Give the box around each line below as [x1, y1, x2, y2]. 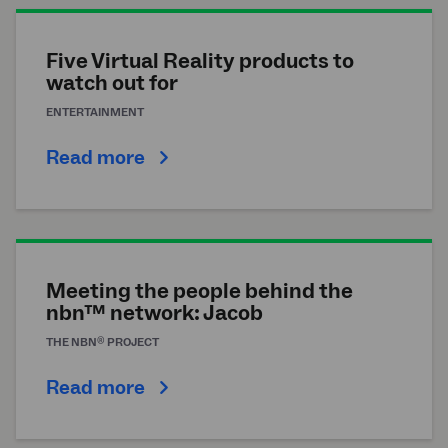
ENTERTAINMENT [46, 105, 144, 121]
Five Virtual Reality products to [46, 47, 354, 76]
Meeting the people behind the [46, 277, 353, 306]
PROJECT [105, 335, 159, 351]
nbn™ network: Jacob [46, 299, 263, 328]
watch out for [46, 69, 178, 98]
